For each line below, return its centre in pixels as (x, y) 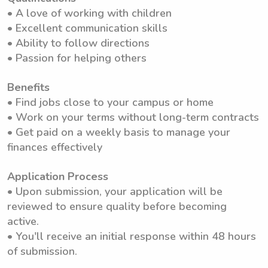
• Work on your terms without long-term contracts (133, 117)
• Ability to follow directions (78, 43)
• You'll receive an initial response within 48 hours (132, 236)
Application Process (58, 176)
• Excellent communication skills (87, 28)
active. (23, 221)
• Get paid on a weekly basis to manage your (119, 132)
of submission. (42, 251)
